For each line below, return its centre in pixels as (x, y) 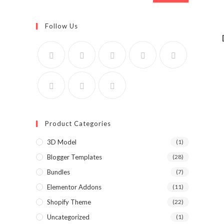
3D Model (62, 142)
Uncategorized (68, 217)
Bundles (58, 172)
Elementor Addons (74, 187)
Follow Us (61, 26)
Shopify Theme (69, 202)
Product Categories (78, 123)
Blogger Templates (74, 157)
